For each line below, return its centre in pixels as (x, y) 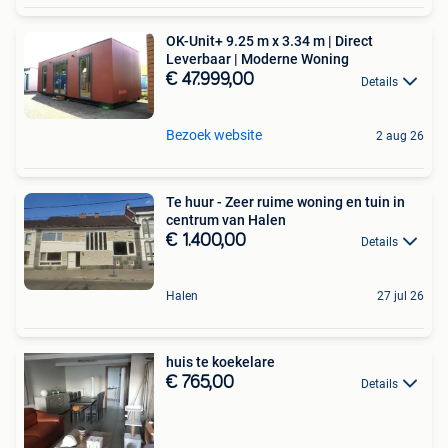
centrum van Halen (226, 219)
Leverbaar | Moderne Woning (257, 59)
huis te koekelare (220, 362)
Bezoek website (214, 134)
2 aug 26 (400, 135)
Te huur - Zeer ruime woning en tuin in (285, 201)
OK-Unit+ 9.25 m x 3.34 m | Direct (269, 41)
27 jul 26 (400, 296)
